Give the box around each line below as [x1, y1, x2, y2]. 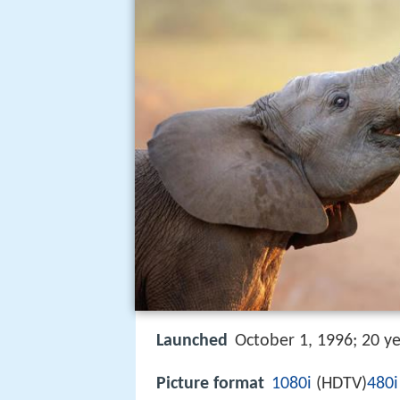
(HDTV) [312, 375, 367, 394]
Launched [156, 332, 228, 350]
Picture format [156, 375, 264, 394]
